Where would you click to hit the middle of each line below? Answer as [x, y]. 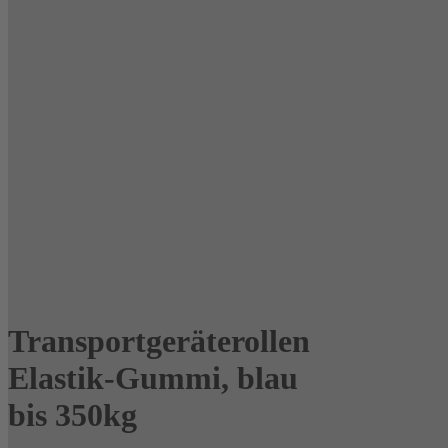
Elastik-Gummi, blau [153, 378]
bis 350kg [72, 415]
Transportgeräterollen [159, 341]
